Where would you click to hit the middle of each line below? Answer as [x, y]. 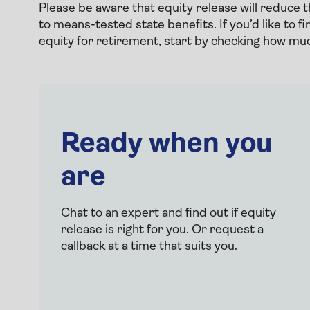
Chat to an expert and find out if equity [168, 213]
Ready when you [166, 144]
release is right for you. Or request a [162, 230]
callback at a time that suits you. [149, 246]
